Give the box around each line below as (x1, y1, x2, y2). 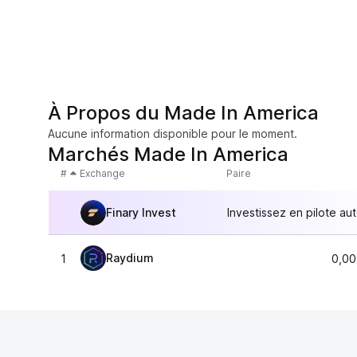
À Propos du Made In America (48, 101, 319, 124)
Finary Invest (106, 205, 176, 219)
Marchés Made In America (48, 143, 288, 166)
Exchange (80, 167, 125, 179)
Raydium (106, 251, 154, 265)
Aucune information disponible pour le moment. (48, 127, 297, 140)
